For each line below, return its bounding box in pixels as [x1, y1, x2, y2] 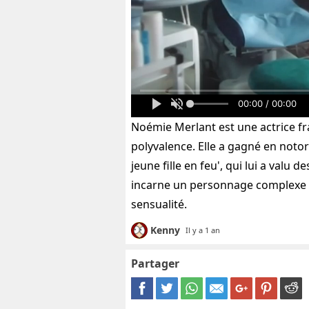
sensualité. [131, 197, 187, 212]
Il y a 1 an [186, 225, 220, 236]
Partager [131, 256, 179, 272]
